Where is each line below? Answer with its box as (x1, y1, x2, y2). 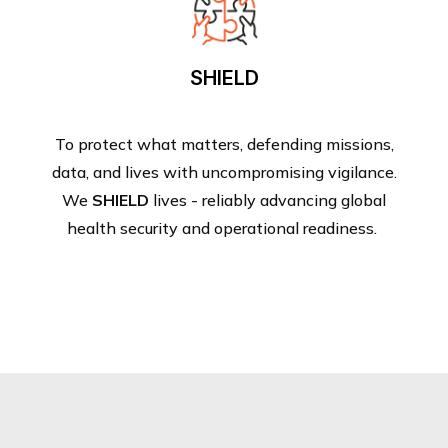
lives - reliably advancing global (149, 189, 386, 210)
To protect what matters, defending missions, (54, 133, 394, 154)
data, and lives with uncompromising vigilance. (51, 161, 397, 182)
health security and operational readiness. (67, 217, 381, 238)
